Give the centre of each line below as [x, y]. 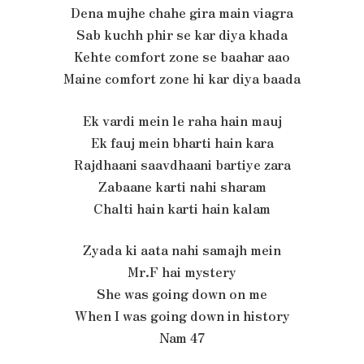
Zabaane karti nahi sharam [182, 186]
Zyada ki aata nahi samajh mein [182, 250]
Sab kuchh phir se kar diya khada [182, 35]
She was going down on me [182, 294]
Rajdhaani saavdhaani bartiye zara [182, 164]
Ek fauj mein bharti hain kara [182, 142]
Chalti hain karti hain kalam [182, 208]
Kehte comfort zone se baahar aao [182, 57]
